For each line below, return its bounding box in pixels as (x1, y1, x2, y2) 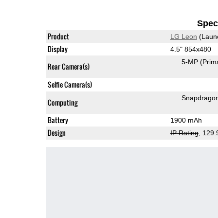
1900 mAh (170, 116, 202, 124)
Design (47, 127, 66, 138)
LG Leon (170, 32, 197, 40)
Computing (47, 97, 77, 108)
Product (47, 31, 69, 41)
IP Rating (170, 128, 199, 137)
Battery (47, 114, 68, 125)
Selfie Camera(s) (47, 79, 92, 90)
